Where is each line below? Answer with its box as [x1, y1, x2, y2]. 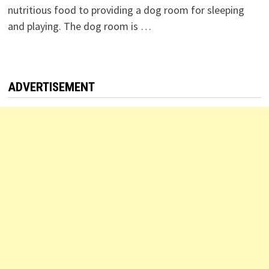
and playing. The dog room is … [7, 19, 151, 34]
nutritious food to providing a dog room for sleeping [7, 3, 244, 17]
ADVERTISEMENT [7, 80, 95, 95]
